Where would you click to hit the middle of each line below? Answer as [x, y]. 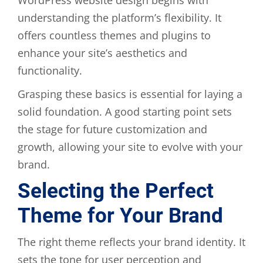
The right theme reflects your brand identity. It [131, 242]
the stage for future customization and [112, 129]
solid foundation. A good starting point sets [125, 111]
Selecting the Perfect [116, 191]
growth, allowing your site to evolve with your [130, 146]
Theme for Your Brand [120, 215]
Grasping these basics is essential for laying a [130, 94]
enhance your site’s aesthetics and [102, 53]
